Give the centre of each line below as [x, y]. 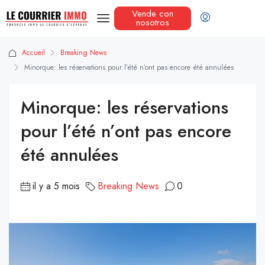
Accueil [33, 53]
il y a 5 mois [56, 186]
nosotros [152, 23]
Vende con [152, 14]
